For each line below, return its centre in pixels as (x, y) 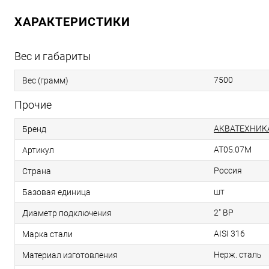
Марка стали (47, 234)
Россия (228, 171)
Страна (37, 171)
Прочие (33, 105)
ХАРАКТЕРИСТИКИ (72, 22)
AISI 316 (229, 234)
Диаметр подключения (67, 213)
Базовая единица (56, 192)
